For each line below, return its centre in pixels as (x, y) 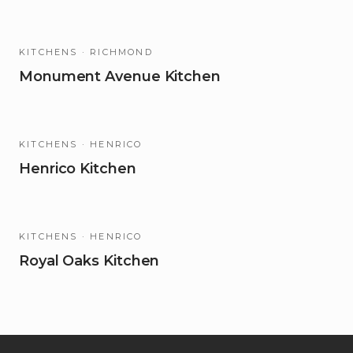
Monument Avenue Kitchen (120, 76)
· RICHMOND (115, 52)
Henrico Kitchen (78, 169)
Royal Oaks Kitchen (89, 261)
